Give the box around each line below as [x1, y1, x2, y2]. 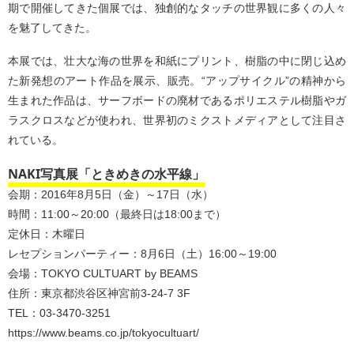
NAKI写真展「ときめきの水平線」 [8, 165, 205, 183]
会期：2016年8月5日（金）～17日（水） [8, 188, 213, 201]
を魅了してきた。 [8, 21, 96, 34]
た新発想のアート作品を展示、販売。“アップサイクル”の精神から [8, 73, 346, 87]
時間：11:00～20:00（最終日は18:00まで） [8, 208, 226, 221]
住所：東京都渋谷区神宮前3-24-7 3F [8, 287, 190, 300]
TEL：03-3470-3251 [8, 307, 111, 320]
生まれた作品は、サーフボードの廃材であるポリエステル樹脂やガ [8, 93, 346, 107]
